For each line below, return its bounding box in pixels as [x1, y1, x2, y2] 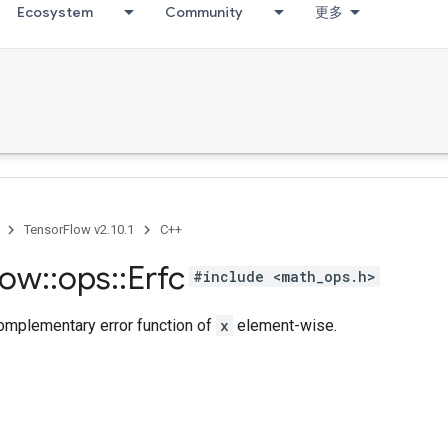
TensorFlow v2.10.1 [24, 222, 134, 237]
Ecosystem [17, 3, 93, 21]
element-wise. [233, 316, 337, 335]
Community [165, 3, 243, 21]
